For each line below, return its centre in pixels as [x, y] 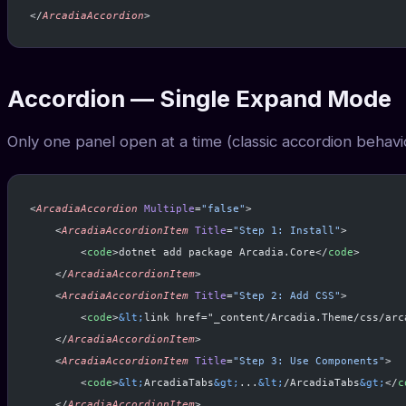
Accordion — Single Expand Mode [199, 99]
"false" [223, 209]
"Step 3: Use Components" [309, 361]
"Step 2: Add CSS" [287, 296]
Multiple [166, 209]
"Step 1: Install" [287, 231]
